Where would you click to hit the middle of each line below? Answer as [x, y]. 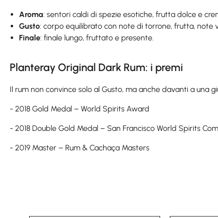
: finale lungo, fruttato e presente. [97, 37]
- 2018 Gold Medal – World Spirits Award [80, 109]
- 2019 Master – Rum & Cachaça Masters [80, 147]
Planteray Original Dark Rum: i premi [96, 67]
